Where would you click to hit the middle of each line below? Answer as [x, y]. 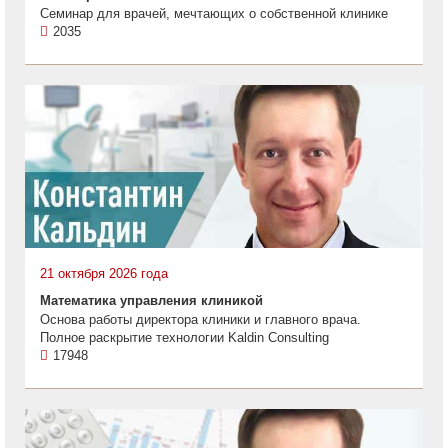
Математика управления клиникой [151, 300]
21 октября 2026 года [104, 273]
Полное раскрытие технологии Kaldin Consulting [184, 337]
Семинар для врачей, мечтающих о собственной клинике [214, 13]
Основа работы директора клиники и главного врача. [200, 319]
